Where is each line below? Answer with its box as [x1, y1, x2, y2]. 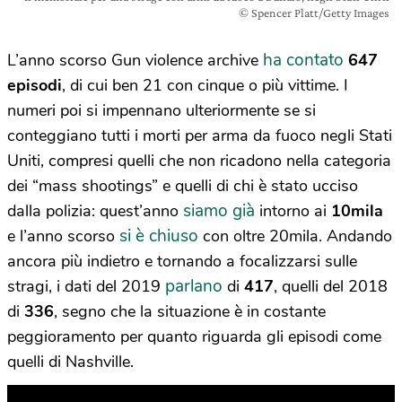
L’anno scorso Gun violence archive [7, 48, 263, 71]
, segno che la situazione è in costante [54, 300, 326, 322]
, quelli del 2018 [274, 275, 388, 297]
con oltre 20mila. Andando [198, 224, 392, 247]
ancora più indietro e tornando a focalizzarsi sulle [7, 249, 357, 272]
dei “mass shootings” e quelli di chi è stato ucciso [7, 174, 358, 197]
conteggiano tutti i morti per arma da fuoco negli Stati [7, 124, 392, 146]
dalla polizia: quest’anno [7, 199, 183, 222]
